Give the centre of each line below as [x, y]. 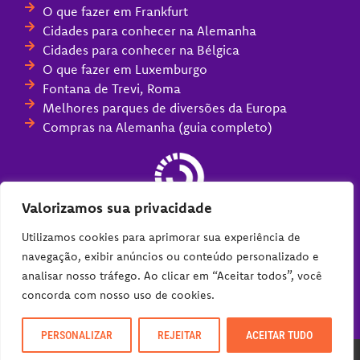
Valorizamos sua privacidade [117, 208]
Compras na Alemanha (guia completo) [157, 127]
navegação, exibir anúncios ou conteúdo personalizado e [170, 256]
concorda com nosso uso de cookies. [118, 295]
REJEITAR [179, 335]
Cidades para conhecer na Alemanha [149, 30]
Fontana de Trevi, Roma [111, 88]
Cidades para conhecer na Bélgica [141, 49]
